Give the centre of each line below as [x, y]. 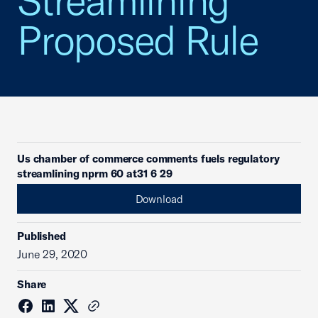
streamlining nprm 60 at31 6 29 [95, 174]
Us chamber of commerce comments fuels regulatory [148, 159]
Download [159, 199]
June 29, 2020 [53, 254]
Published [42, 236]
